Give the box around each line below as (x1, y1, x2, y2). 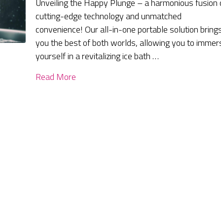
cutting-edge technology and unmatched (36, 9, 182, 23)
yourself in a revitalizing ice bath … (36, 49, 159, 63)
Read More (36, 70, 76, 84)
